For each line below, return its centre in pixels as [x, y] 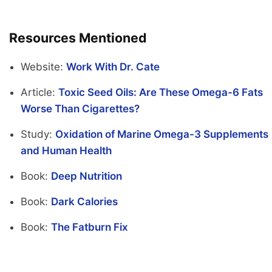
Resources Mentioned [78, 38]
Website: [43, 67]
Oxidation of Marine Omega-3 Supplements [161, 134]
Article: [39, 93]
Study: [38, 134]
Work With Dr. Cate [113, 67]
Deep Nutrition [86, 176]
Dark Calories [84, 202]
